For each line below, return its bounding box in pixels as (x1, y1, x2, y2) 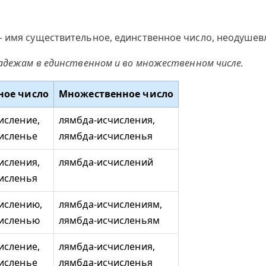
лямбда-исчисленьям (59, 214, 160, 227)
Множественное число (59, 87, 173, 100)
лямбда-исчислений (59, 156, 153, 169)
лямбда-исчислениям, (59, 198, 162, 211)
